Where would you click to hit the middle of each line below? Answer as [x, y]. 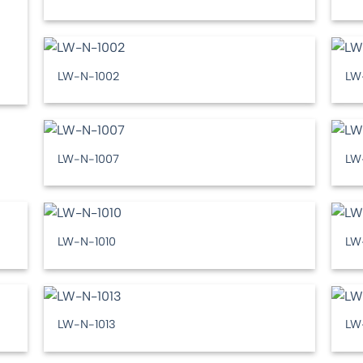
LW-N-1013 [87, 325]
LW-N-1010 [87, 241]
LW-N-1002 [89, 76]
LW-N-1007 [89, 158]
